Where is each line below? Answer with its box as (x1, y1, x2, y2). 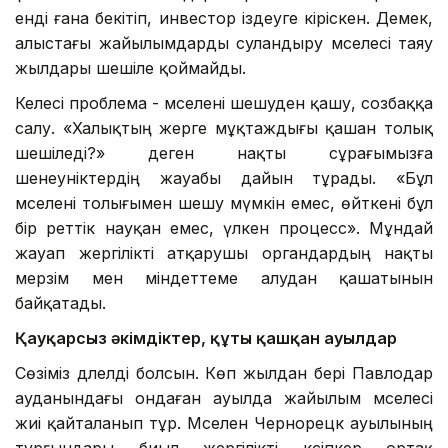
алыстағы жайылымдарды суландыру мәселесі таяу (15, 33, 433, 54)
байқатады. (15, 293, 106, 314)
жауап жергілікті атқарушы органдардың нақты (15, 243, 433, 264)
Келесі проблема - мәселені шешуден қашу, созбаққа (15, 93, 433, 114)
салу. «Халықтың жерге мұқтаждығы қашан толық (15, 118, 433, 139)
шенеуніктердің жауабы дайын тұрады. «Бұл (15, 168, 433, 189)
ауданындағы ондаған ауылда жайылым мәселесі (15, 388, 433, 409)
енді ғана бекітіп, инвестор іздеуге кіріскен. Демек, (15, 8, 433, 29)
